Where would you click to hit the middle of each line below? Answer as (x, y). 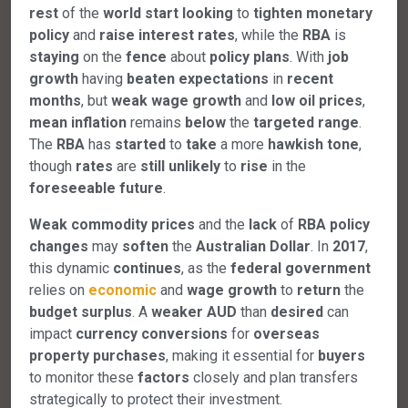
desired (297, 311)
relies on (59, 290)
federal (256, 268)
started (140, 144)
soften (145, 246)
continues (147, 268)
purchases (129, 355)
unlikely (194, 166)
